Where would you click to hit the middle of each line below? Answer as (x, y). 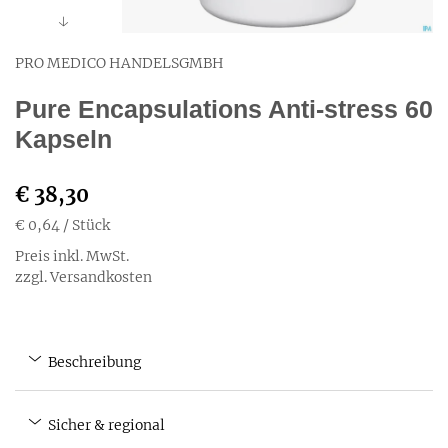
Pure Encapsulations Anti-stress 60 (224, 109)
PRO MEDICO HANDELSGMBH (119, 63)
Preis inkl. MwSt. (72, 256)
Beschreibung (93, 362)
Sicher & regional (105, 425)
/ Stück (86, 225)
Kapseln (63, 139)
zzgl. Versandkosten (83, 277)
